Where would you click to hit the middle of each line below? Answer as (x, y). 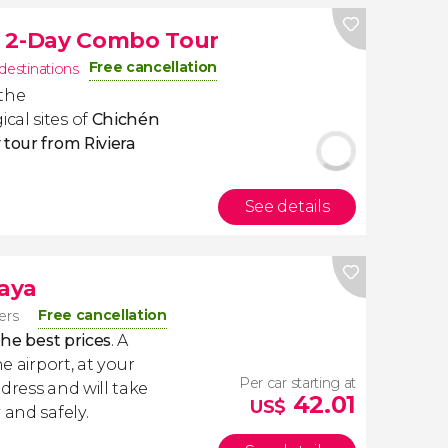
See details (287, 206)
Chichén (125, 119)
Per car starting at (297, 383)
